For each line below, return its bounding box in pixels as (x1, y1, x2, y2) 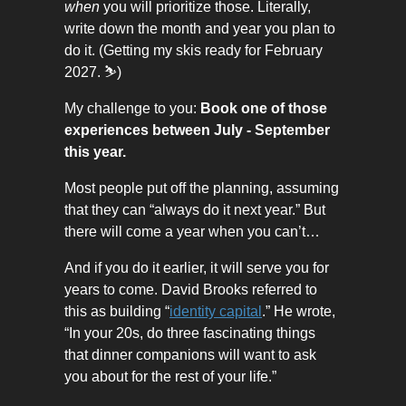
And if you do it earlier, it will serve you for (64, 260, 329, 276)
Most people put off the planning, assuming (64, 180, 339, 197)
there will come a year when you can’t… (64, 224, 320, 240)
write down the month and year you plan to (64, 21, 335, 37)
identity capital (169, 304, 262, 320)
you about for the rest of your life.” (64, 369, 276, 385)
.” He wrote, (262, 304, 335, 320)
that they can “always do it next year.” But (64, 202, 325, 218)
